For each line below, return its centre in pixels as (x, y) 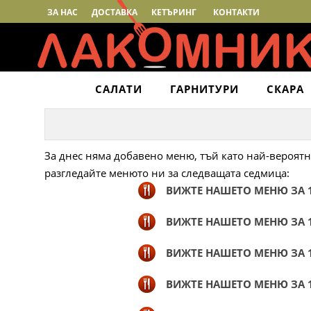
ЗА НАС (63, 12)
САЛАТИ (118, 89)
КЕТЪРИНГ (174, 12)
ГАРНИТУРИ (204, 89)
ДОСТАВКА (115, 12)
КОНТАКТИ (237, 12)
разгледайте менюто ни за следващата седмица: (167, 173)
